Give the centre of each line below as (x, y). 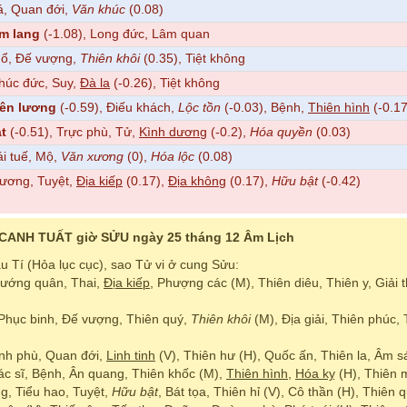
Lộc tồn (199, 107)
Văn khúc (99, 9)
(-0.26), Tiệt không (165, 83)
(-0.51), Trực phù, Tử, (73, 132)
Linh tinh (131, 355)
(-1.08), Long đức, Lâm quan (125, 34)
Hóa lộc (173, 156)
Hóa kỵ (315, 373)
